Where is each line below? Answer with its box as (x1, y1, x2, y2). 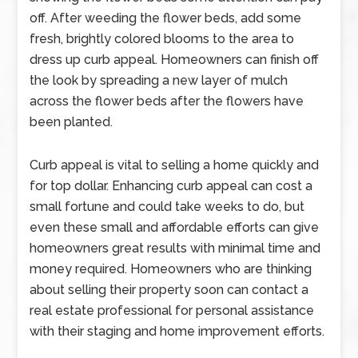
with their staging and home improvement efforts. (30, 324, 325, 339)
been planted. (30, 114, 113, 129)
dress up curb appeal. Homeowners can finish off (30, 52, 320, 67)
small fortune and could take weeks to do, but (30, 199, 305, 214)
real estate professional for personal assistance (30, 303, 315, 318)
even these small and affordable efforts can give (30, 220, 320, 235)
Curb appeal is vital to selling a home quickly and (30, 157, 320, 173)
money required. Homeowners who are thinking (30, 261, 312, 276)
